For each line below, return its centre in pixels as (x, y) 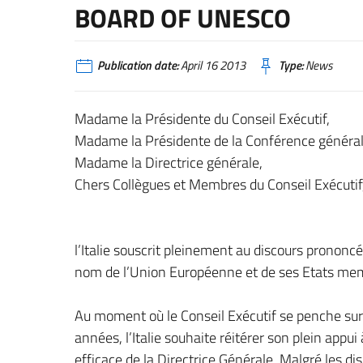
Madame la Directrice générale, (169, 162)
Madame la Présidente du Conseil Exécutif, (202, 118)
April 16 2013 (212, 65)
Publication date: (138, 65)
